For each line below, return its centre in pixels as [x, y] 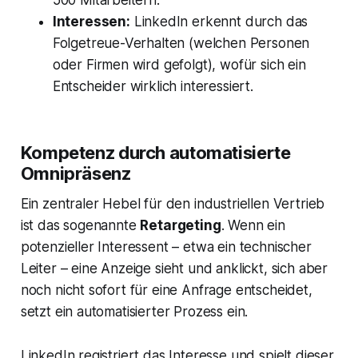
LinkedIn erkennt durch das [219, 22]
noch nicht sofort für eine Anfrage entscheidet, [166, 290]
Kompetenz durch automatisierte [155, 153]
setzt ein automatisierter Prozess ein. [134, 312]
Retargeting [181, 226]
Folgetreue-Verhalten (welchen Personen [181, 44]
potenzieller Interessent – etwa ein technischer [166, 247]
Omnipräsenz [76, 174]
